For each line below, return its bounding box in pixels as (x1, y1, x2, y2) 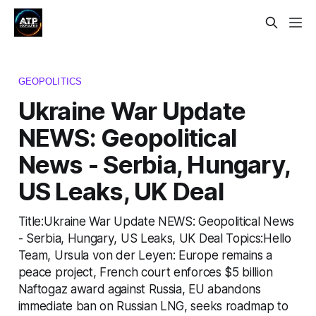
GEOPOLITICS (18, 75, 83, 87)
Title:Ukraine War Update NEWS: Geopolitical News (18, 213, 294, 229)
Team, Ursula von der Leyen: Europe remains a (18, 247, 273, 262)
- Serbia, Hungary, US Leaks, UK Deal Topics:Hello (18, 230, 291, 245)
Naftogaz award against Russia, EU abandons (18, 281, 261, 296)
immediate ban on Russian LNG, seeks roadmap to (18, 298, 288, 313)
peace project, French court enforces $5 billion (18, 264, 273, 279)
